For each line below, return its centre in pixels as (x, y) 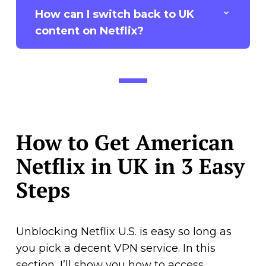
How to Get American (125, 142)
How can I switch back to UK (114, 14)
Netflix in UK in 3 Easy (130, 166)
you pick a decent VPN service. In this (115, 248)
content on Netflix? (89, 31)
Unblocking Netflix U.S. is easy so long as (123, 231)
